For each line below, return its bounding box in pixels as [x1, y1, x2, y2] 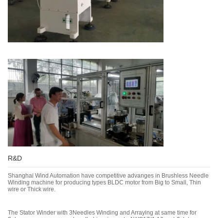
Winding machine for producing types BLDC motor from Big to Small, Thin [8, 179, 201, 186]
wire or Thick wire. [8, 185, 55, 193]
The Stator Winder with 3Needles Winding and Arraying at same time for [8, 209, 197, 216]
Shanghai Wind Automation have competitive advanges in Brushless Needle [8, 172, 209, 179]
